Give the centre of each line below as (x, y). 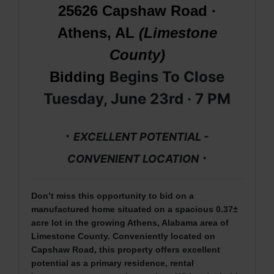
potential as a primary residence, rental (113, 263)
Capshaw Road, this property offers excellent (126, 249)
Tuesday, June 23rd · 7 (125, 98)
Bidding (77, 76)
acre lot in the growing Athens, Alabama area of (130, 222)
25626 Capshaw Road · (137, 10)
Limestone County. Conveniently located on (123, 236)
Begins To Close (167, 76)
